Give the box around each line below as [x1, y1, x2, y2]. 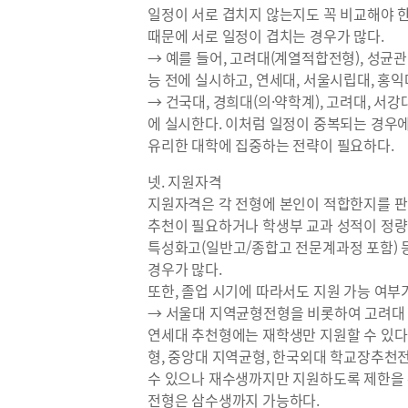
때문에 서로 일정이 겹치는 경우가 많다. [148, 25, 384, 46]
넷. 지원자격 [148, 170, 222, 192]
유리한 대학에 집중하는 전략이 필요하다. [148, 134, 398, 156]
